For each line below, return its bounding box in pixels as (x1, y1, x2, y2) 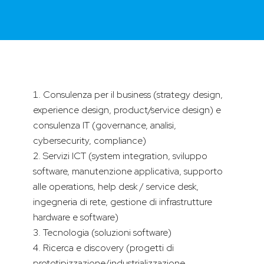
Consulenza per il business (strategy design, (43, 88, 223, 101)
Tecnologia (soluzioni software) (43, 226, 171, 239)
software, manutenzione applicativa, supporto (33, 165, 223, 178)
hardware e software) (33, 211, 118, 224)
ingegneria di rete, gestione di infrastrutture (33, 196, 212, 209)
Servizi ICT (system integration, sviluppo (43, 150, 207, 163)
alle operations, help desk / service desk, (33, 180, 199, 193)
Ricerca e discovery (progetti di (43, 242, 174, 255)
